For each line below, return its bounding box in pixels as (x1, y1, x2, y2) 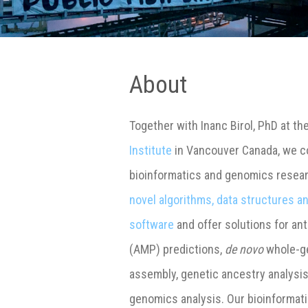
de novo (225, 241, 264, 256)
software (129, 217, 175, 232)
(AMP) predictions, (129, 241, 225, 256)
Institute (129, 142, 173, 157)
